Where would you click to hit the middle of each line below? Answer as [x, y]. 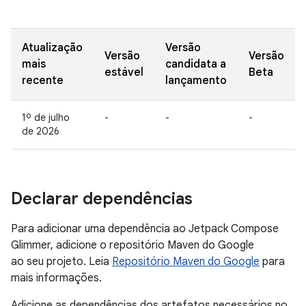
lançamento [196, 81]
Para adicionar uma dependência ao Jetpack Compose [145, 229]
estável [124, 72]
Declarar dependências [102, 199]
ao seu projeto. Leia [61, 262]
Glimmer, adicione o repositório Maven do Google [133, 245]
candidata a [196, 64]
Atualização [52, 48]
